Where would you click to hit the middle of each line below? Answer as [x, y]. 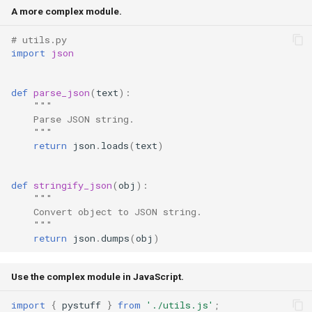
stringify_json [73, 185]
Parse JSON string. [73, 119]
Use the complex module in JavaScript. [97, 276]
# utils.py [39, 39]
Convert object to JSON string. [107, 211]
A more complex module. [67, 11]
